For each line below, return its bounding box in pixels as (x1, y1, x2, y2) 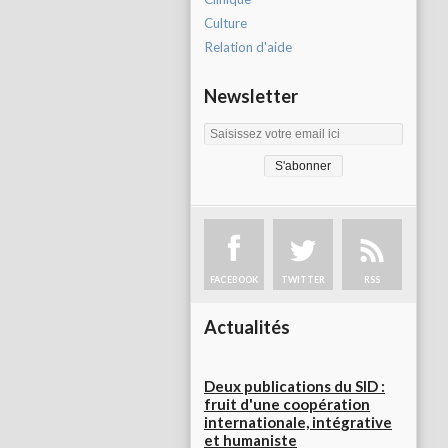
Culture (204, 15, 247, 31)
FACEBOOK (210, 274, 258, 285)
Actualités (204, 316, 290, 338)
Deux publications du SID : (204, 377, 385, 395)
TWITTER (281, 274, 325, 285)
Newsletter (204, 85, 298, 107)
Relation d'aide (204, 39, 292, 55)
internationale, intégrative (204, 413, 392, 431)
